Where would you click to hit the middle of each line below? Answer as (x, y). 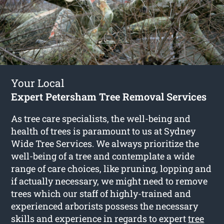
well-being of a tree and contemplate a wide (103, 156)
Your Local (38, 83)
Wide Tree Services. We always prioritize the (105, 143)
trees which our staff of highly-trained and (101, 193)
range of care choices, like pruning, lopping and (111, 168)
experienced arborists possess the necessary (105, 206)
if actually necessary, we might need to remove (109, 181)
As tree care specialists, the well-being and (101, 118)
